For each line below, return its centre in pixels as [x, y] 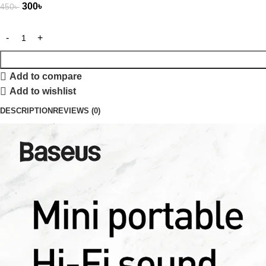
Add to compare [46, 77]
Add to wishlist [43, 91]
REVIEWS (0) [77, 110]
